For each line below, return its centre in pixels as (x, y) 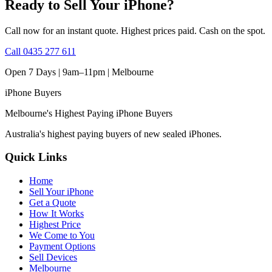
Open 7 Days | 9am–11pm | (58, 72)
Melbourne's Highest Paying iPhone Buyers (89, 113)
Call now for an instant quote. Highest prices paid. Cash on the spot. (135, 30)
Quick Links (36, 157)
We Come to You (62, 235)
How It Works (56, 213)
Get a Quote (53, 202)
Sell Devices (53, 257)
